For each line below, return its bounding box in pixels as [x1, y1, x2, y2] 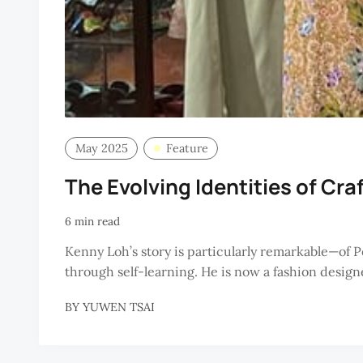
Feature [165, 140, 208, 156]
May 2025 [75, 140, 128, 156]
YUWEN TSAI [83, 299, 155, 314]
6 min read [65, 214, 120, 229]
